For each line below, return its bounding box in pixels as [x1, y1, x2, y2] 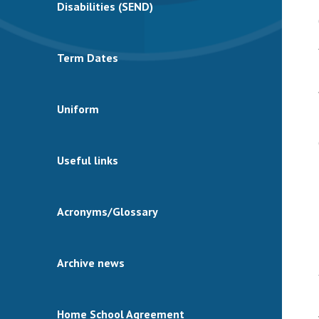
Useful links [57, 153, 118, 167]
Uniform [57, 102, 99, 116]
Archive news [57, 256, 125, 270]
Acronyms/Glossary [57, 204, 158, 219]
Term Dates [57, 51, 118, 65]
